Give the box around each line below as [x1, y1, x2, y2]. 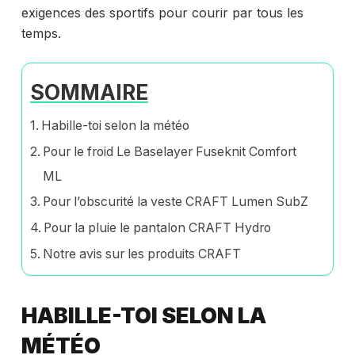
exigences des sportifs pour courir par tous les [21, 5, 303, 21]
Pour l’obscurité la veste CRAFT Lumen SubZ [43, 194, 309, 210]
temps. [21, 25, 61, 42]
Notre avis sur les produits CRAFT [43, 246, 242, 262]
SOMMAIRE [29, 79, 148, 105]
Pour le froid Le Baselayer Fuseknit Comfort [43, 144, 297, 160]
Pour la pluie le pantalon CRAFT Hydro [44, 220, 272, 236]
